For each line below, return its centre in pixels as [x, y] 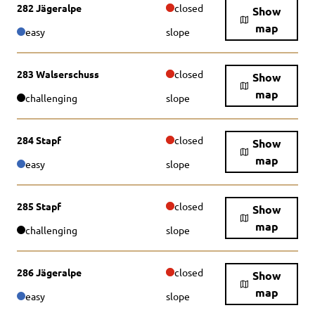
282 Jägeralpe [49, 8]
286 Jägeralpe [49, 272]
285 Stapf [39, 206]
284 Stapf [39, 140]
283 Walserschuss [58, 74]
